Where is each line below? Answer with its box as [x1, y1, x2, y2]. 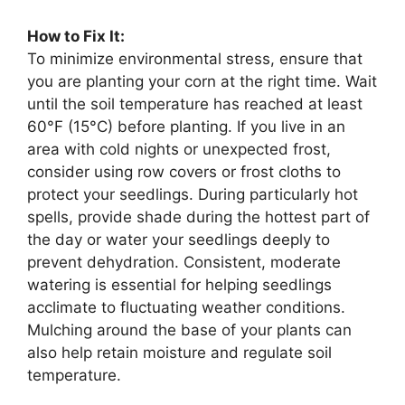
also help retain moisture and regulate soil [27, 343, 332, 362]
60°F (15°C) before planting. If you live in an [27, 117, 345, 136]
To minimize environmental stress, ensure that [27, 49, 363, 68]
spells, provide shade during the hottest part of [27, 207, 370, 226]
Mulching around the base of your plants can [27, 320, 352, 339]
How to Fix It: [27, 26, 125, 45]
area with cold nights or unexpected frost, [27, 139, 331, 158]
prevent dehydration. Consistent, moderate [27, 252, 341, 271]
